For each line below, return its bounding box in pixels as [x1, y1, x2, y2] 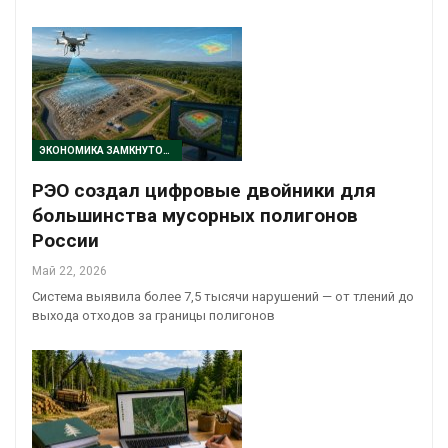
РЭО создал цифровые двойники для [32, 179, 376, 203]
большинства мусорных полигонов [32, 204, 358, 228]
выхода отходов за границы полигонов [32, 308, 275, 324]
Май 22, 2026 [32, 264, 107, 279]
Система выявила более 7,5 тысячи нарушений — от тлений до [32, 289, 414, 305]
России [32, 229, 99, 253]
